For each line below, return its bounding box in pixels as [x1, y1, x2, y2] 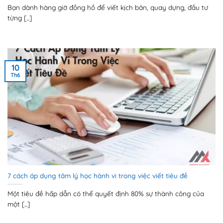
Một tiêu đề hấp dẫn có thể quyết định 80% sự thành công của [7, 189, 204, 198]
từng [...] [7, 13, 32, 22]
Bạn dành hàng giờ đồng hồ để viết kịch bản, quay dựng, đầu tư [7, 3, 208, 12]
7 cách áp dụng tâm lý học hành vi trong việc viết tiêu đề [7, 171, 188, 180]
